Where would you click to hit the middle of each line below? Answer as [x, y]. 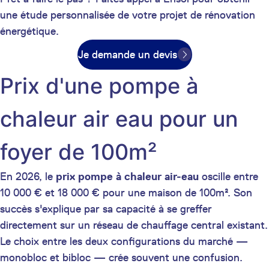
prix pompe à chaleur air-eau [127, 176]
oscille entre [228, 176]
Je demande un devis [127, 54]
